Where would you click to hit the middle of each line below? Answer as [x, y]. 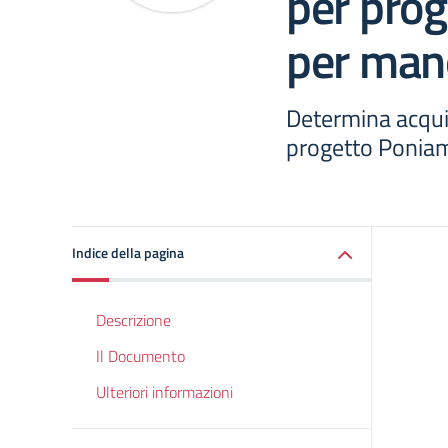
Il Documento [140, 356]
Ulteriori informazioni [164, 392]
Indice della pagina [128, 252]
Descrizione [133, 320]
